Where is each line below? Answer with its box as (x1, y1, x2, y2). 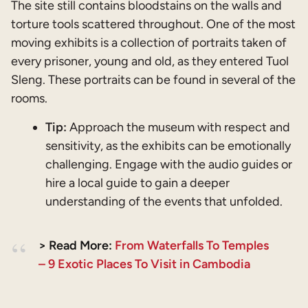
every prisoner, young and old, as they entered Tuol (11, 53, 289, 69)
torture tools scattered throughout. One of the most (11, 16, 296, 32)
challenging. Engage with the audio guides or (45, 156, 292, 172)
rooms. (11, 90, 47, 106)
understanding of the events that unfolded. (45, 193, 283, 209)
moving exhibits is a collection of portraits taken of (11, 34, 287, 50)
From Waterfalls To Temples (115, 238, 269, 254)
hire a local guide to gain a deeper (45, 175, 230, 190)
